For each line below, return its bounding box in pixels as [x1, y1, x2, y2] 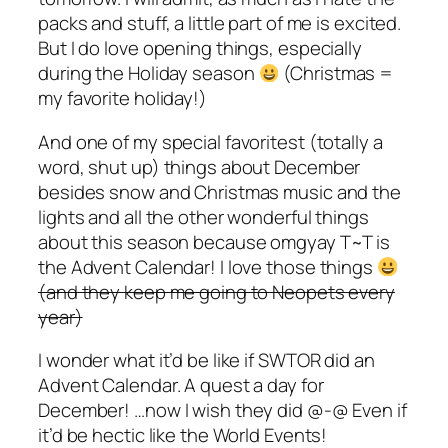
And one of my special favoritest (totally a [38, 128, 383, 155]
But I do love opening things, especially [38, 35, 362, 62]
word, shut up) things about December [38, 153, 361, 180]
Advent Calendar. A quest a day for [38, 372, 324, 399]
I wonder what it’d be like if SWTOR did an [38, 347, 375, 374]
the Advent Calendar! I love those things [38, 253, 377, 280]
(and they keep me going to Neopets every [38, 278, 395, 305]
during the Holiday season [38, 60, 259, 87]
